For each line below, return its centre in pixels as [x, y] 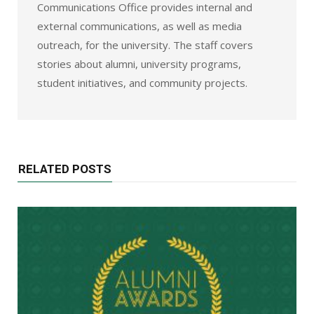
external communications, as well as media [139, 26]
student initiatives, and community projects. [142, 83]
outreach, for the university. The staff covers [145, 45]
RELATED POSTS [65, 169]
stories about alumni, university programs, [139, 64]
